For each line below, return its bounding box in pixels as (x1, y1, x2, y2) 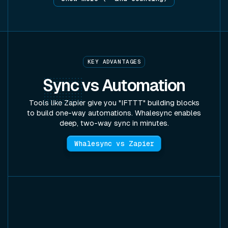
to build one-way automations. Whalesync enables (27, 108, 201, 117)
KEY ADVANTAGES (87, 59, 141, 65)
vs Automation (78, 76, 185, 95)
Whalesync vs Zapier (74, 139, 154, 148)
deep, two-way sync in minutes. (59, 119, 169, 127)
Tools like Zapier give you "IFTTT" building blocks (28, 98, 199, 107)
